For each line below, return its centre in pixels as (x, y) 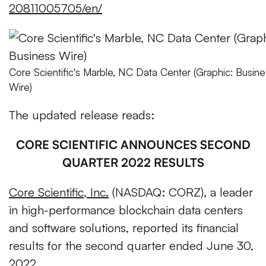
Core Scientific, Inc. (59, 192)
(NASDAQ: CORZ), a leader (181, 192)
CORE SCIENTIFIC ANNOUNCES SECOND (133, 145)
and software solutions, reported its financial (124, 228)
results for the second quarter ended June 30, (131, 246)
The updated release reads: (82, 115)
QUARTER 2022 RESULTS (133, 163)
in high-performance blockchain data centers (126, 210)
